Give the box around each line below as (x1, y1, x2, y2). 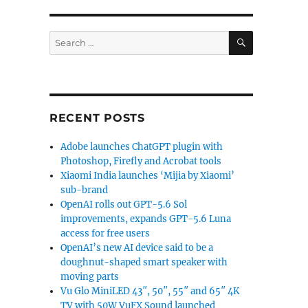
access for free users (60, 228, 151, 239)
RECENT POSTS (49, 111, 145, 124)
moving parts (60, 271, 120, 283)
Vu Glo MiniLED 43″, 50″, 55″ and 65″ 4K (60, 285, 240, 297)
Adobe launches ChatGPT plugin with (60, 141, 223, 153)
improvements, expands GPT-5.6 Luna (60, 213, 232, 225)
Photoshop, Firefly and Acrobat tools (60, 155, 222, 167)
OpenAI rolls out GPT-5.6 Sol (60, 199, 188, 210)
